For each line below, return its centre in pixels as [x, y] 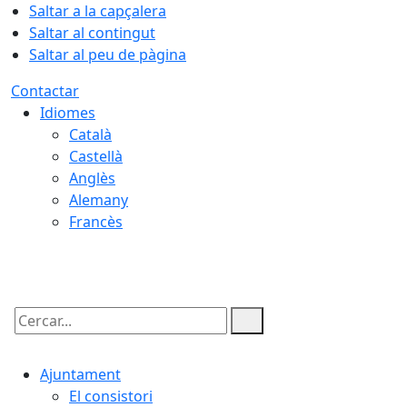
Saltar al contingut [92, 33]
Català [90, 134]
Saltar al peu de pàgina [108, 55]
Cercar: [35, 336]
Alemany [99, 200]
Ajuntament [80, 374]
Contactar [45, 91]
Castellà [96, 156]
